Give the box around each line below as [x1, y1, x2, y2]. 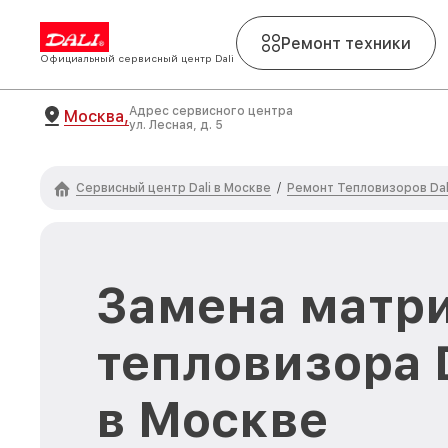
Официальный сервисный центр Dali [40, 52, 234, 64]
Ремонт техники [281, 33, 411, 53]
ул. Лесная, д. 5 [129, 118, 223, 132]
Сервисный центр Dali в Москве [76, 180, 271, 195]
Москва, [64, 106, 129, 126]
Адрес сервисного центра [129, 104, 293, 118]
